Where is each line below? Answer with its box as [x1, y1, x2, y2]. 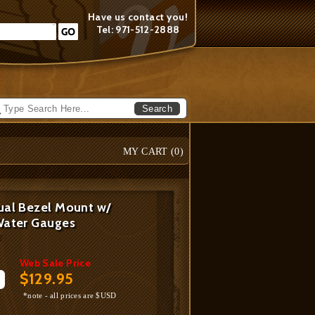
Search [142, 103, 172, 114]
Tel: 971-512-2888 [96, 23, 180, 36]
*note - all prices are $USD [23, 291, 117, 300]
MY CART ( [123, 146, 175, 157]
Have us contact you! [88, 11, 188, 23]
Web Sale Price [20, 257, 91, 269]
